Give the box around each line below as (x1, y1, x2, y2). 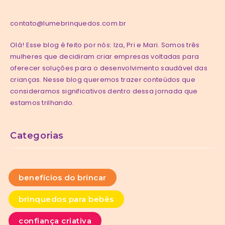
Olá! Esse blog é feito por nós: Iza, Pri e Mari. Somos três (10, 40, 200, 50)
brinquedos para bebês (19, 194, 114, 204)
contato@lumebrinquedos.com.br (10, 19, 127, 29)
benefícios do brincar (19, 173, 106, 183)
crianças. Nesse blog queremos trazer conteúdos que (10, 75, 195, 85)
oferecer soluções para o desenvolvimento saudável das (10, 63, 207, 73)
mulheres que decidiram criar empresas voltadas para (10, 52, 199, 62)
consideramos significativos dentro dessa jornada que (10, 86, 198, 96)
